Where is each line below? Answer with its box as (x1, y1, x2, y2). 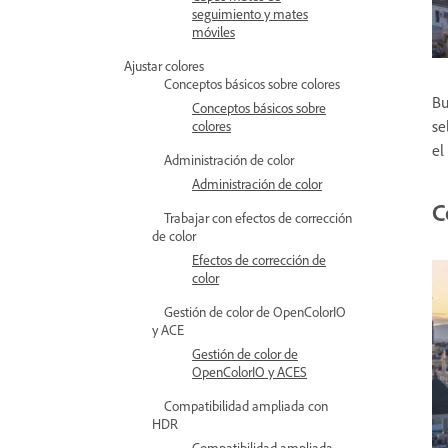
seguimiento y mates (192, 5, 308, 22)
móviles (192, 23, 235, 40)
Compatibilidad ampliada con (164, 397, 328, 414)
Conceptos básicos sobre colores (164, 75, 340, 92)
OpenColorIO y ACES (192, 363, 307, 380)
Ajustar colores (124, 57, 204, 74)
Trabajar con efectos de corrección (164, 209, 352, 226)
